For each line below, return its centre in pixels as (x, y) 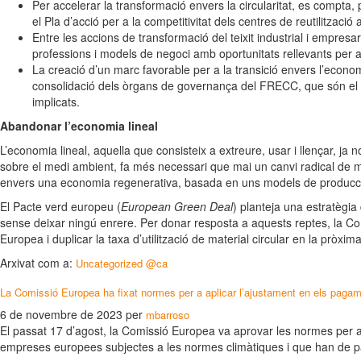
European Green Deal (177, 206)
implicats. (56, 102)
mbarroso (168, 315)
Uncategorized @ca (122, 263)
